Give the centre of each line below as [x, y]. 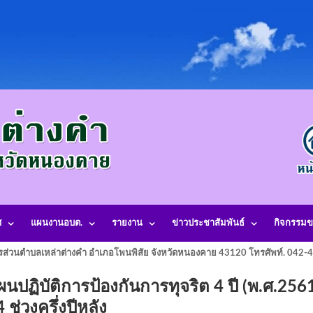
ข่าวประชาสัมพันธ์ [208, 223]
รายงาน [127, 223]
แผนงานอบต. [57, 223]
